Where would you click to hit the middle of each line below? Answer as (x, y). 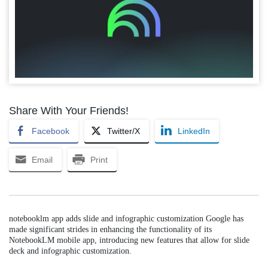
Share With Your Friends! (69, 111)
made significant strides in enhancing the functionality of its (110, 230)
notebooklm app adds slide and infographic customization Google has (126, 219)
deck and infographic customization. (70, 251)
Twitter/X (124, 131)
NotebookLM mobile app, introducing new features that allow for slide (129, 240)
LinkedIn (194, 131)
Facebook (51, 131)
